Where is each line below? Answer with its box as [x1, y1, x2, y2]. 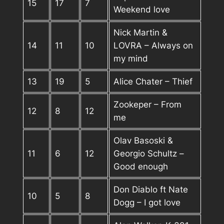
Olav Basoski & [113, 135, 173, 145]
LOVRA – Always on [113, 40, 193, 50]
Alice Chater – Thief [113, 76, 193, 86]
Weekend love [113, 4, 170, 14]
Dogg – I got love [113, 197, 181, 207]
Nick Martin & [113, 27, 168, 37]
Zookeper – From [113, 99, 182, 109]
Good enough [113, 161, 168, 171]
